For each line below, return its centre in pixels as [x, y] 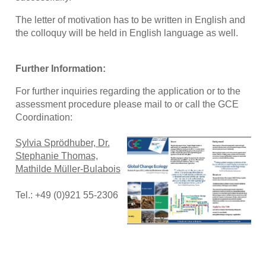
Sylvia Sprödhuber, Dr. [62, 143]
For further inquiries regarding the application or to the [128, 91]
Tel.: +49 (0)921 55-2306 [66, 195]
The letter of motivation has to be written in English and [130, 20]
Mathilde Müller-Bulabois [68, 169]
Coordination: [44, 117]
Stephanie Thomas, [56, 156]
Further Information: [60, 68]
